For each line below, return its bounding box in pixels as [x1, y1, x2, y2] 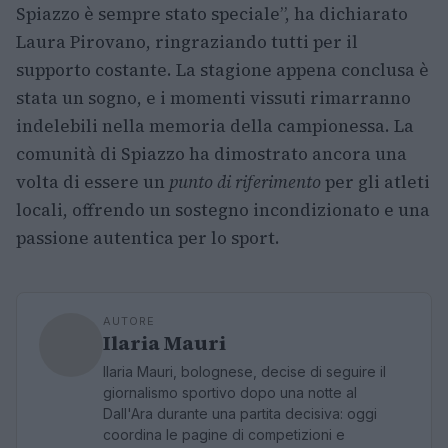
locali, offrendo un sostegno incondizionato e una [16, 198, 430, 222]
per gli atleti [321, 170, 430, 194]
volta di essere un [16, 170, 169, 194]
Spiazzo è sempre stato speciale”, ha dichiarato [16, 2, 408, 26]
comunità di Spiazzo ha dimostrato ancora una [16, 142, 407, 166]
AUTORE [103, 314, 155, 328]
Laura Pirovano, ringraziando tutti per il [16, 30, 358, 54]
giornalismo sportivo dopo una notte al [103, 384, 357, 401]
